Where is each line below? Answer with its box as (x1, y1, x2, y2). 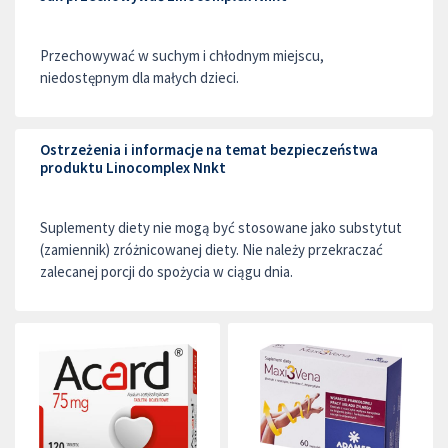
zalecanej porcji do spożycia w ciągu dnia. (40, 262, 293, 281)
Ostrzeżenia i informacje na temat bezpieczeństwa (40, 140, 378, 159)
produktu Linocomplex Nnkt (40, 158, 226, 177)
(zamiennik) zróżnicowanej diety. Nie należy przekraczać (40, 240, 383, 259)
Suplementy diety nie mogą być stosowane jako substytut (40, 218, 402, 237)
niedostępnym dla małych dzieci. (40, 68, 239, 87)
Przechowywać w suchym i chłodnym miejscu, (40, 46, 324, 65)
